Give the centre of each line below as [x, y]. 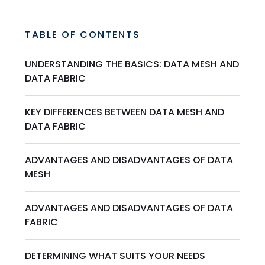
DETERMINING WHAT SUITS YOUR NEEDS [115, 256]
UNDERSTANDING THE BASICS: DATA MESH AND [132, 64]
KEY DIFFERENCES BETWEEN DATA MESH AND [125, 112]
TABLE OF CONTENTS [83, 35]
